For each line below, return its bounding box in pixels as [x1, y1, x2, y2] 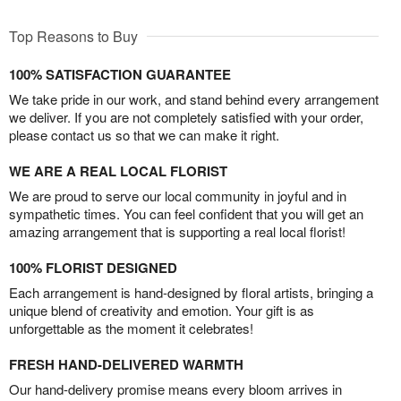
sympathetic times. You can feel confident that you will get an [9, 204, 363, 224]
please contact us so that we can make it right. [9, 125, 279, 145]
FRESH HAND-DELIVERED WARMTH [9, 354, 243, 375]
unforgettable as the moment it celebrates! [9, 319, 253, 338]
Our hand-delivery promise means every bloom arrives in [9, 380, 342, 399]
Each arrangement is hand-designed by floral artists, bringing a [9, 283, 373, 303]
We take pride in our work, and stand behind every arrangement [9, 90, 379, 109]
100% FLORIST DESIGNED [9, 258, 177, 278]
